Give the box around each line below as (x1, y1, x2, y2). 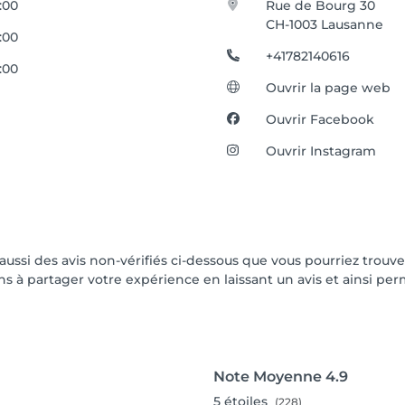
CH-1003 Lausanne (266, 16, 384, 33)
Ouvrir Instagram (266, 143, 377, 159)
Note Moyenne (213, 368, 322, 385)
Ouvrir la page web (266, 80, 391, 96)
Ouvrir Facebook (266, 111, 375, 127)
